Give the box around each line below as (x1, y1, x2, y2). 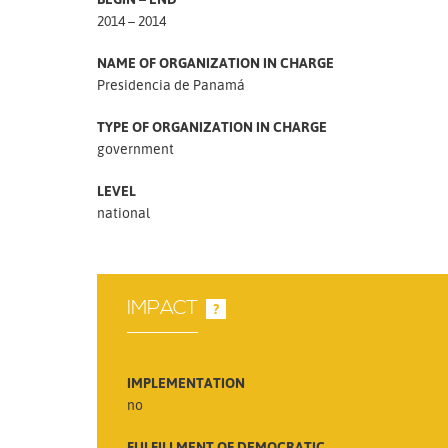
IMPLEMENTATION (127, 373, 245, 391)
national (97, 204, 150, 221)
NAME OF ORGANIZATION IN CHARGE (97, 54, 334, 71)
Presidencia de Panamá (97, 76, 245, 93)
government (97, 140, 174, 157)
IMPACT (127, 295, 198, 321)
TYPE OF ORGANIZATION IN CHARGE (97, 118, 327, 135)
